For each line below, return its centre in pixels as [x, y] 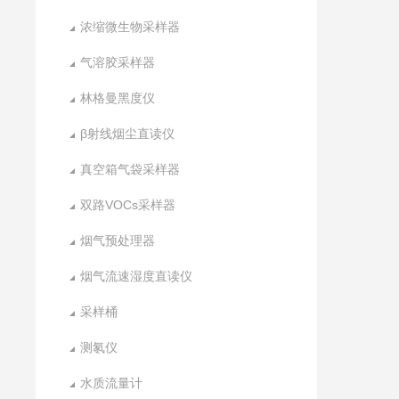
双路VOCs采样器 [128, 205]
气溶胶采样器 [118, 62]
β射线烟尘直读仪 [128, 134]
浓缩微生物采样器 [130, 27]
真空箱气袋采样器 [130, 169]
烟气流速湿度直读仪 [137, 276]
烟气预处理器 [118, 240]
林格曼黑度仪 [118, 98]
